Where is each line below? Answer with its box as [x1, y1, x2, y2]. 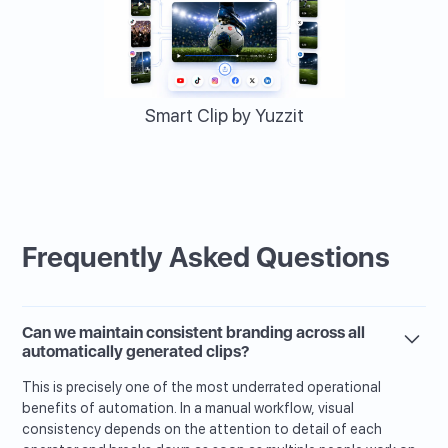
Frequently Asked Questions [22, 240, 391, 275]
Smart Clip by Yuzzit [144, 105, 304, 127]
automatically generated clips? [22, 342, 251, 362]
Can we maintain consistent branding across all [22, 323, 366, 343]
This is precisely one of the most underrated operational [22, 379, 382, 396]
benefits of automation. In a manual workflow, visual [22, 400, 355, 417]
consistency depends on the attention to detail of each [22, 421, 383, 438]
